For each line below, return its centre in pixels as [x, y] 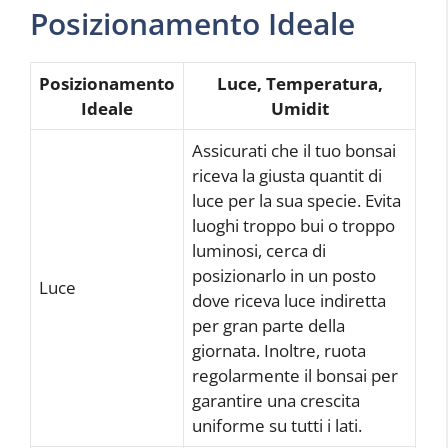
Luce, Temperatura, [299, 83]
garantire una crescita [276, 400]
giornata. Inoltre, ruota [279, 350]
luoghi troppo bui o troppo [293, 225]
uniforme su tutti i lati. [277, 425]
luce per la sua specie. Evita [296, 200]
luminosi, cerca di [259, 250]
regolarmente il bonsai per [295, 375]
